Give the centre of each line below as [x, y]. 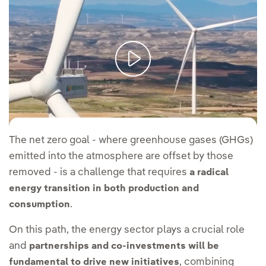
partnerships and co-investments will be [124, 246]
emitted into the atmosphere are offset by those [121, 156]
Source [23, 94]
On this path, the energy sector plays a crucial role [127, 230]
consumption [39, 205]
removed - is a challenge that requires [99, 172]
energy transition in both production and [104, 189]
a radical [209, 172]
